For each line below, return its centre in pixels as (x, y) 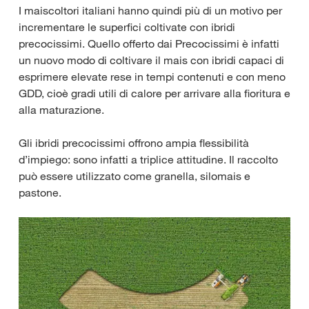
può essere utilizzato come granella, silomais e (134, 176)
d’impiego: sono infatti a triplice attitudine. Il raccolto (148, 159)
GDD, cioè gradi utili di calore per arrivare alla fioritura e (154, 93)
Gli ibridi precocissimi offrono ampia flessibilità (134, 143)
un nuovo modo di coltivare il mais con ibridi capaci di (151, 60)
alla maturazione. (61, 110)
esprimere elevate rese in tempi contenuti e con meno (152, 77)
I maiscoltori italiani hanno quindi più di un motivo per (150, 10)
